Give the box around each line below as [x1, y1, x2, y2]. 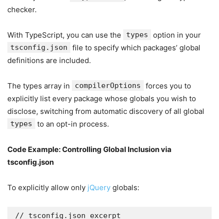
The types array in [7, 81, 72, 90]
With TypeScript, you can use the [7, 30, 123, 40]
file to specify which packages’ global [70, 43, 200, 52]
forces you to [144, 81, 191, 90]
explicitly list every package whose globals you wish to [7, 94, 196, 103]
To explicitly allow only [7, 183, 88, 192]
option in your [151, 30, 201, 40]
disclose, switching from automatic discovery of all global [7, 107, 204, 116]
